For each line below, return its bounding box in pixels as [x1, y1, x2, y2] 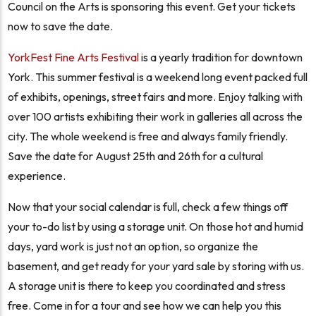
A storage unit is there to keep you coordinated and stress [8, 278, 286, 293]
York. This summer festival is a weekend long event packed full [8, 69, 308, 84]
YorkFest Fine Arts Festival [8, 49, 140, 64]
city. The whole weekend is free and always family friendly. [8, 128, 288, 143]
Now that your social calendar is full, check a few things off [8, 199, 288, 214]
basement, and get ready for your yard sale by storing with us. [8, 258, 305, 273]
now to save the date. [8, 18, 114, 33]
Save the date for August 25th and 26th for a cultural [8, 148, 264, 163]
